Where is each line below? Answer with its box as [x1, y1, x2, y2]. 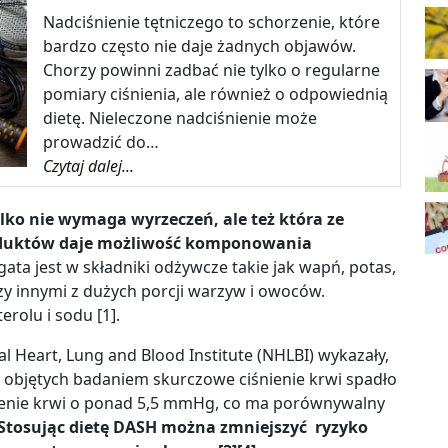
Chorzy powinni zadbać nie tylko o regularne [43, 59, 381, 82]
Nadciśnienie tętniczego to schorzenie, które [43, 11, 381, 34]
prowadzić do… [43, 131, 160, 154]
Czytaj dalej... [43, 155, 135, 178]
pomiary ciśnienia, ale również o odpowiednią [43, 83, 389, 106]
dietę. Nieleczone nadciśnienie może [43, 107, 318, 130]
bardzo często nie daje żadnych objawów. [43, 35, 357, 58]
